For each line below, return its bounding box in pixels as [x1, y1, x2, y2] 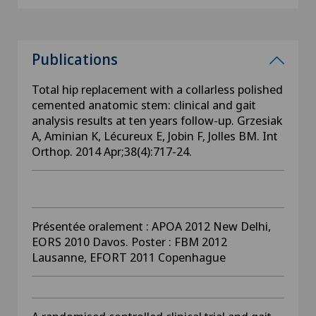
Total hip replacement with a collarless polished [32, 81, 283, 97]
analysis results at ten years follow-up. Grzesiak [32, 112, 282, 128]
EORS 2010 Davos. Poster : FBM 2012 [32, 233, 227, 250]
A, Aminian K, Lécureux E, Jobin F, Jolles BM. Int [32, 128, 278, 144]
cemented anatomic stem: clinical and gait [32, 97, 256, 113]
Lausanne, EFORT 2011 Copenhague [32, 249, 226, 265]
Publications [32, 49, 118, 69]
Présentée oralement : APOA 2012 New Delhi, [32, 218, 271, 234]
